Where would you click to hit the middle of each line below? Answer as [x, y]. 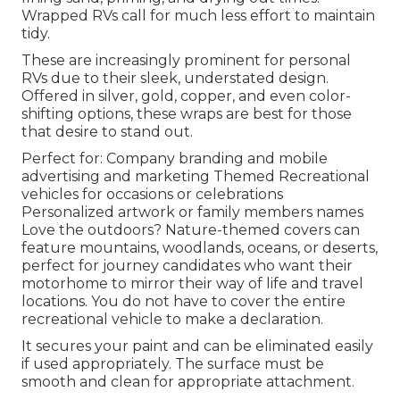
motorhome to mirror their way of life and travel [192, 283]
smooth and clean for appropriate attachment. [188, 381]
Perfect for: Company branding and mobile [175, 158]
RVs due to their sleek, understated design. [175, 78]
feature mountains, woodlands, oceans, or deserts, [200, 247]
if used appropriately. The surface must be [173, 363]
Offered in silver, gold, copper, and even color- [186, 96]
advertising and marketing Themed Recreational [196, 176]
